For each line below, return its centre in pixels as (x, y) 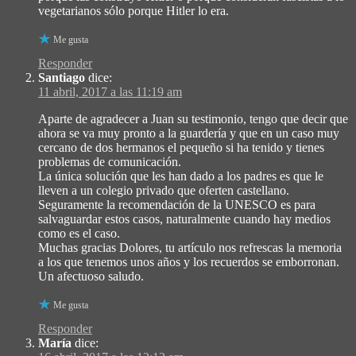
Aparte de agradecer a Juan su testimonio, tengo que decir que (193, 118)
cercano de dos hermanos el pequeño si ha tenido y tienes (181, 147)
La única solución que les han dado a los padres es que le (181, 176)
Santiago (62, 77)
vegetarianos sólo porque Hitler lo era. (133, 10)
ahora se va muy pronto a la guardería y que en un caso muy (189, 133)
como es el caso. (79, 233)
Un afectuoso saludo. (91, 276)
